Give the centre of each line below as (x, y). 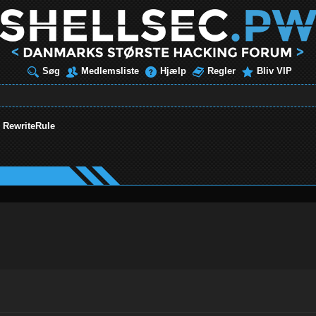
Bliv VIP (274, 71)
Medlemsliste (110, 71)
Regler (221, 71)
